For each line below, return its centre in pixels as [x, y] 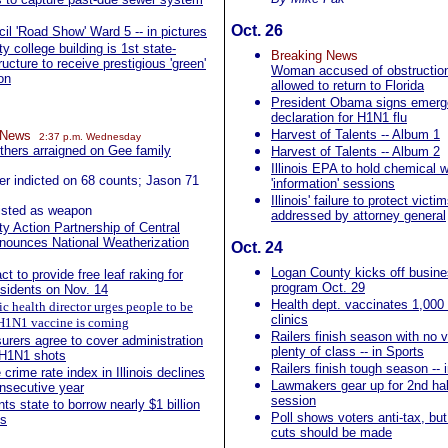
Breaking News [314, 55]
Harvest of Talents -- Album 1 [355, 134]
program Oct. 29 [318, 287]
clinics [289, 319]
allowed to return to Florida [347, 85]
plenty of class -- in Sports [347, 351]
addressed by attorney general [358, 215]
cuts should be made [331, 432]
